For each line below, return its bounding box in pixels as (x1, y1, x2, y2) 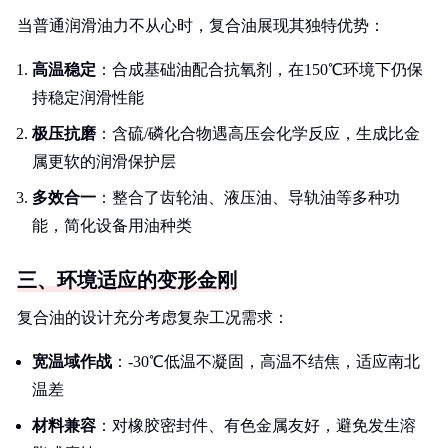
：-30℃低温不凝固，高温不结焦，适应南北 (112, 353, 420, 370)
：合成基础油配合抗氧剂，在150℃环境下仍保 (96, 61, 423, 78)
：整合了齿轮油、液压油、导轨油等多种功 (96, 189, 400, 206)
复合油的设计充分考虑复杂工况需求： (17, 309, 289, 326)
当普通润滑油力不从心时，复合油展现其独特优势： (17, 17, 385, 34)
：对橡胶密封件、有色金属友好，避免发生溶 (96, 417, 416, 434)
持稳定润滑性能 (32, 89, 144, 106)
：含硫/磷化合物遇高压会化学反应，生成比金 (96, 125, 420, 142)
